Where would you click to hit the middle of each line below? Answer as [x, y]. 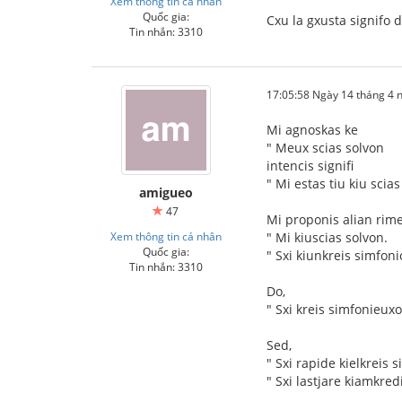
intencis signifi [310, 165]
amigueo [166, 192]
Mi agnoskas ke [312, 129]
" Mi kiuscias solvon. [327, 237]
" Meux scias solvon [325, 147]
